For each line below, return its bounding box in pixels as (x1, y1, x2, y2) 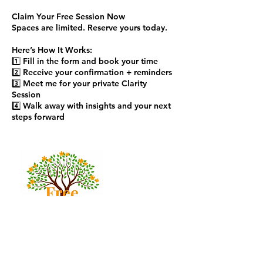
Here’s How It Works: (12, 45, 92, 55)
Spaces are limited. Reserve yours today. (12, 22, 167, 33)
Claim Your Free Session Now (12, 11, 125, 22)
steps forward (12, 112, 65, 122)
